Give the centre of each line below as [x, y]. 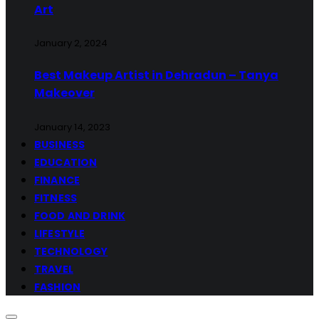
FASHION [57, 287]
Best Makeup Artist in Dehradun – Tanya [156, 75]
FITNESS [56, 198]
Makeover [64, 93]
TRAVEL [54, 269]
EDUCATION [66, 162]
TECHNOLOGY [71, 251]
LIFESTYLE [60, 233]
